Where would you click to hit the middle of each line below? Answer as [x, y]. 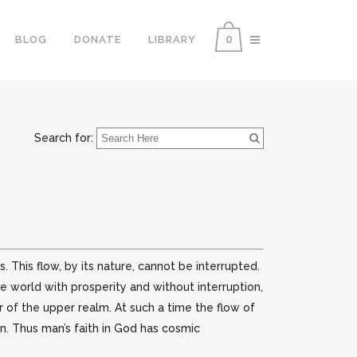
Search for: [64, 138]
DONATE [98, 39]
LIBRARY [172, 39]
